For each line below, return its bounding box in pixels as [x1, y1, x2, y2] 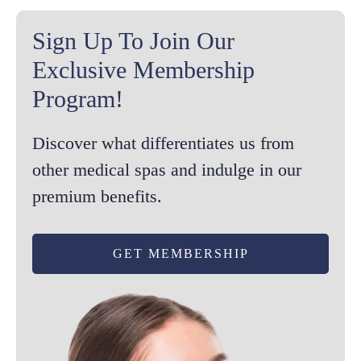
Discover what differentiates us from [32, 133, 294, 154]
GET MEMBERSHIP [112, 247, 249, 261]
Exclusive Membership [32, 56, 255, 84]
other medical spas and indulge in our [32, 160, 301, 180]
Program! [32, 85, 123, 113]
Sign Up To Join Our [32, 27, 234, 55]
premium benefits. [32, 186, 162, 207]
